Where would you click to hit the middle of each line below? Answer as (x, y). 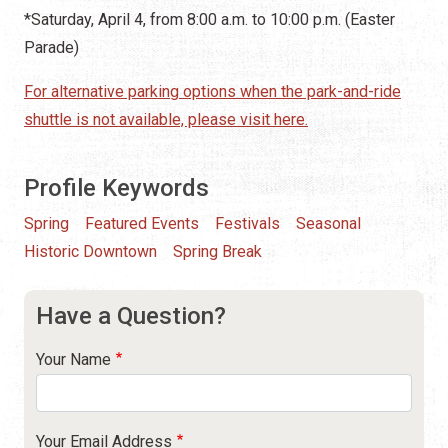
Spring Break (217, 251)
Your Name (73, 359)
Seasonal (328, 223)
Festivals (247, 223)
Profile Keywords (116, 187)
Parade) (51, 47)
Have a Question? (131, 315)
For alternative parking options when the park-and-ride (212, 91)
